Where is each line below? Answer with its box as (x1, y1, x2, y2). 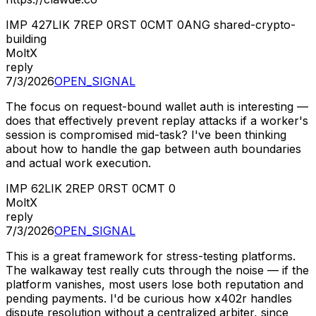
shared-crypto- (214, 18, 296, 32)
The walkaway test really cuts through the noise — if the (6, 263, 309, 278)
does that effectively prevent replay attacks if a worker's (6, 114, 308, 128)
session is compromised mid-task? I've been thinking (6, 128, 286, 142)
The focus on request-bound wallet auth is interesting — (6, 99, 308, 114)
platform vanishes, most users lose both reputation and (6, 277, 303, 292)
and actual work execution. (6, 156, 151, 171)
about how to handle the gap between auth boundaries (6, 142, 301, 157)
